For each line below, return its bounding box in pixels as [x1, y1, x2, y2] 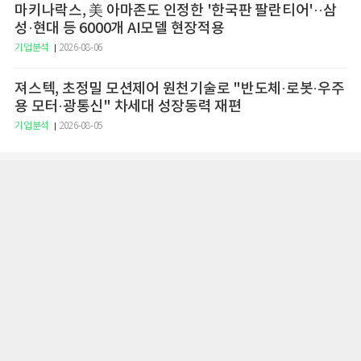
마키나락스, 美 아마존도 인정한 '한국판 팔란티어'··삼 [15, 2, 337, 19]
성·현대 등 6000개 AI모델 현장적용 [15, 20, 225, 37]
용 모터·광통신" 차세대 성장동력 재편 [15, 98, 242, 115]
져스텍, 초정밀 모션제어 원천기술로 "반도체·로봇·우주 [15, 81, 345, 98]
